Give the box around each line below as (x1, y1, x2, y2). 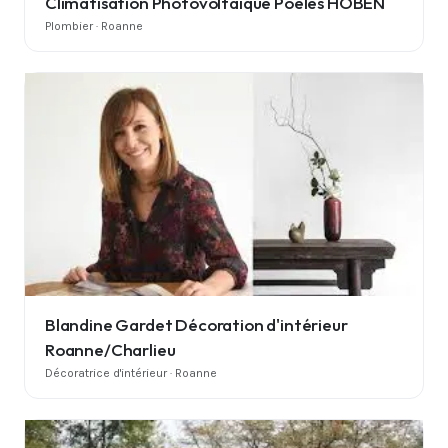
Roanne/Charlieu (45, 338, 176, 360)
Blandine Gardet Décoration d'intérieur (45, 313, 348, 335)
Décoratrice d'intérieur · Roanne (45, 365, 217, 380)
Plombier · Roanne (45, 18, 143, 33)
